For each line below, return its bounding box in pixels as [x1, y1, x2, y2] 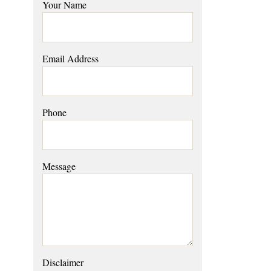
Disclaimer [42, 255, 83, 269]
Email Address [42, 51, 99, 65]
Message [42, 159, 76, 172]
